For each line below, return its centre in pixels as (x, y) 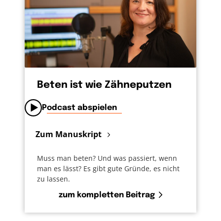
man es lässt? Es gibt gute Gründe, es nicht (108, 168)
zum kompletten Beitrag (107, 195)
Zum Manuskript (70, 134)
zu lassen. (54, 179)
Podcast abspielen (79, 108)
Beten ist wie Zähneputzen (104, 85)
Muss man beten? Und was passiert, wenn (107, 158)
